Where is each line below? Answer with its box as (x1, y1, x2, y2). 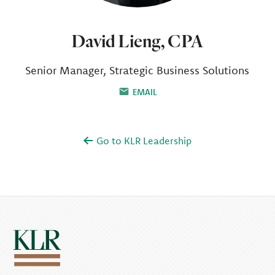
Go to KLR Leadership (93, 134, 192, 147)
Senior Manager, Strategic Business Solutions (25, 63, 250, 77)
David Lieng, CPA (71, 29, 204, 52)
